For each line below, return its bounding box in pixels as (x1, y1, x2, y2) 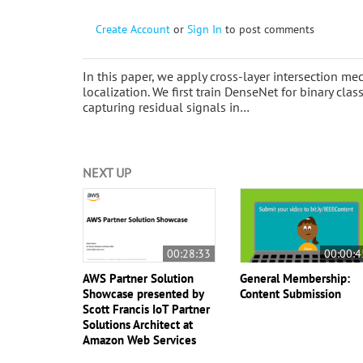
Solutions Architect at (83, 316, 193, 332)
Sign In (187, 21, 222, 36)
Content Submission (240, 285, 342, 301)
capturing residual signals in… (83, 98, 250, 115)
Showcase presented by (83, 285, 203, 301)
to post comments (222, 21, 314, 36)
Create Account (96, 21, 170, 36)
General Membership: (240, 270, 351, 286)
